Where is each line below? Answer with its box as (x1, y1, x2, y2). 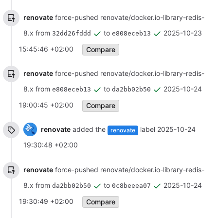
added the (70, 125, 108, 134)
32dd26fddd (52, 29, 91, 37)
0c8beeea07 (112, 182, 151, 189)
